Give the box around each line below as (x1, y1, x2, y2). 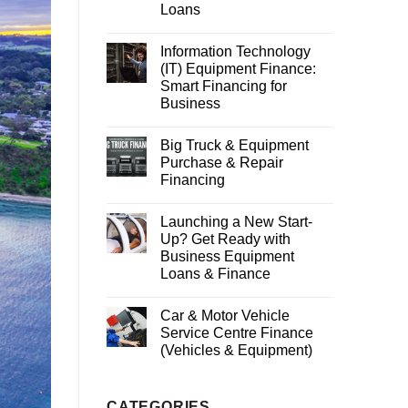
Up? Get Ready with (160, 230, 291, 247)
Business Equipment (160, 248, 294, 264)
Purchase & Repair (160, 154, 283, 170)
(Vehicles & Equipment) (160, 342, 312, 358)
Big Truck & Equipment (160, 137, 309, 153)
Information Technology (160, 43, 311, 59)
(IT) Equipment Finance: (160, 60, 316, 76)
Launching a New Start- (160, 213, 312, 229)
